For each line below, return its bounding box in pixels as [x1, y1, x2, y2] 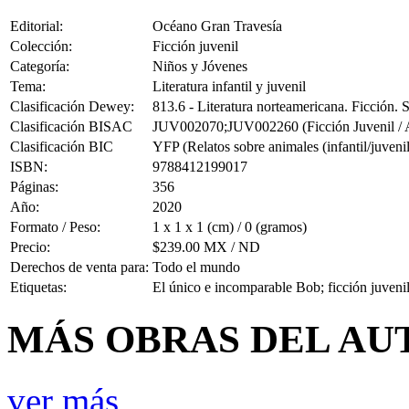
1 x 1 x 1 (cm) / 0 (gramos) [152, 219, 307, 236]
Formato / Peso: [10, 219, 100, 236]
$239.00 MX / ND [152, 239, 260, 256]
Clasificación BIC [10, 139, 113, 155]
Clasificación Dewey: [10, 99, 134, 115]
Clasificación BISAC [10, 119, 132, 135]
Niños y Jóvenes [152, 58, 247, 75]
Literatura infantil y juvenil [152, 79, 306, 95]
